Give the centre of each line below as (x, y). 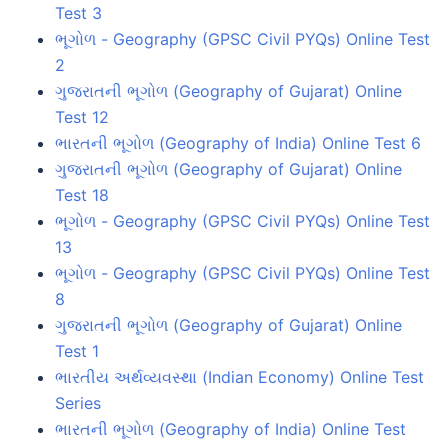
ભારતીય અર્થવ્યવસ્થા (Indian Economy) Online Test (239, 376)
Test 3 (78, 12)
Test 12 (82, 116)
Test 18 (82, 194)
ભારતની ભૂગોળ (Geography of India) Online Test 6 (238, 142)
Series (78, 402)
